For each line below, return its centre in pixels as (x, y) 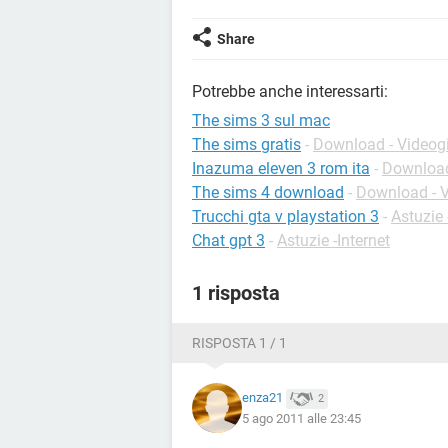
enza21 (262, 398)
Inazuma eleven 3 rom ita (281, 168)
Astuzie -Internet (333, 240)
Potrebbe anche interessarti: (290, 91)
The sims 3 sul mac (261, 120)
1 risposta (236, 293)
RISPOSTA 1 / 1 (239, 343)
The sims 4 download (268, 192)
